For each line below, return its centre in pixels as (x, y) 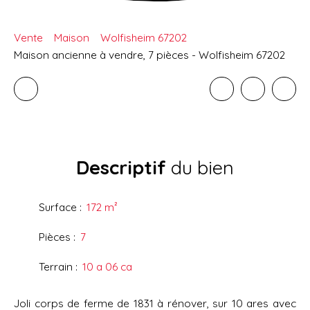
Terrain (56, 267)
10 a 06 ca (107, 267)
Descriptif (121, 168)
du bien (200, 168)
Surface (58, 207)
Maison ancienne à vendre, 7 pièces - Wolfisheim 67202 (149, 55)
